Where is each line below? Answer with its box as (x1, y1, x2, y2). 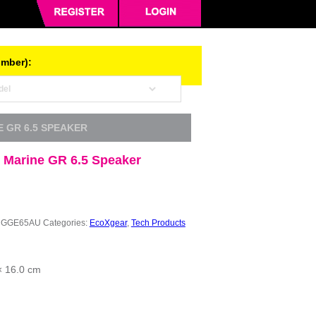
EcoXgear (89, 217, 127, 228)
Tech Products (130, 217, 186, 228)
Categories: (42, 217, 90, 228)
